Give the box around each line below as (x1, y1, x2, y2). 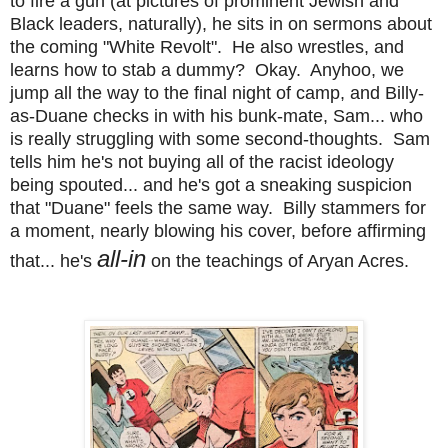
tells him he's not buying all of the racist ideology (10, 151, 394, 172)
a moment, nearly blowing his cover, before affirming (10, 220, 426, 241)
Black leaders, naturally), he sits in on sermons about (10, 13, 432, 34)
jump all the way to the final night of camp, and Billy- (10, 82, 424, 103)
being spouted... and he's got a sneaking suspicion (10, 174, 412, 195)
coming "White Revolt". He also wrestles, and (35, 36, 404, 57)
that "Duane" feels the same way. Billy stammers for (10, 197, 426, 218)
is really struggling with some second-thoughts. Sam (10, 128, 430, 149)
